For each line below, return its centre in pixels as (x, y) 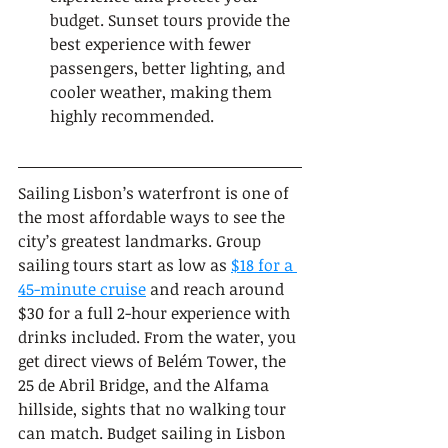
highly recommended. (132, 116)
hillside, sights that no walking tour (154, 409)
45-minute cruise (82, 289)
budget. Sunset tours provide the (172, 20)
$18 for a (264, 265)
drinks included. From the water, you (159, 337)
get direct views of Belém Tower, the (154, 361)
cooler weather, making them (163, 92)
